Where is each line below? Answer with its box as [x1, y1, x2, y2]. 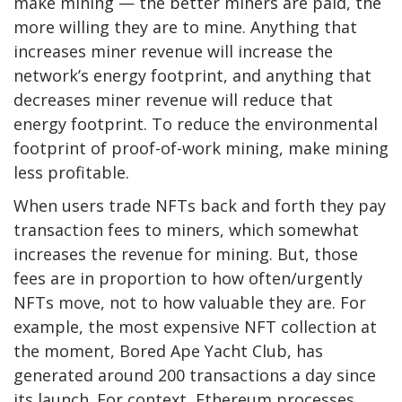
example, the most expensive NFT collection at [13, 316, 377, 338]
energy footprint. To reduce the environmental [13, 113, 378, 135]
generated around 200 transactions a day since [13, 364, 376, 387]
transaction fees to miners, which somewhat [13, 219, 359, 241]
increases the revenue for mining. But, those [13, 243, 358, 266]
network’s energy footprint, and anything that [13, 65, 371, 87]
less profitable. [13, 162, 129, 184]
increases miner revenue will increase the [13, 40, 333, 63]
